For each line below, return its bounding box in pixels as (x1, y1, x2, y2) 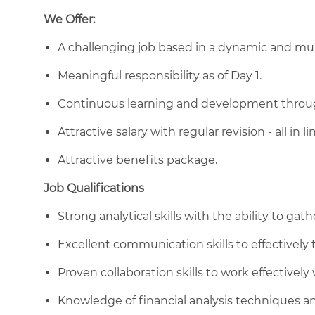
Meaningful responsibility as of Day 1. (58, 68, 264, 82)
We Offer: (44, 12, 95, 26)
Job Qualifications (44, 181, 144, 195)
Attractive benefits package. (58, 153, 220, 167)
